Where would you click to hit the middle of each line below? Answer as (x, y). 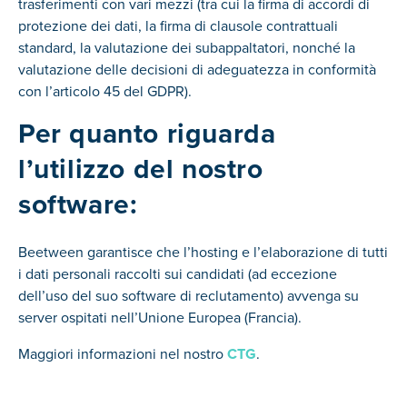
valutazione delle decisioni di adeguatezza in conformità (197, 69)
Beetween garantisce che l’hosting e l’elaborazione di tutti (203, 252)
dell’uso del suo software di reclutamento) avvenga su (189, 295)
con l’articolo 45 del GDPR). (105, 91)
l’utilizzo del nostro (141, 169)
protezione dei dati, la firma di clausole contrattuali (178, 25)
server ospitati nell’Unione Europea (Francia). (160, 317)
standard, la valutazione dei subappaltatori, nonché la (187, 47)
